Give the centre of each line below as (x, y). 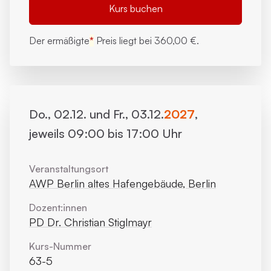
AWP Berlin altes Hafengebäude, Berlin (122, 183)
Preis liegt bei (124, 41)
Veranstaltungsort (69, 169)
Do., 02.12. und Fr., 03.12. (96, 114)
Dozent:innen (58, 207)
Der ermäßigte (59, 41)
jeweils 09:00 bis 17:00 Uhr (106, 133)
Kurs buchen (135, 8)
